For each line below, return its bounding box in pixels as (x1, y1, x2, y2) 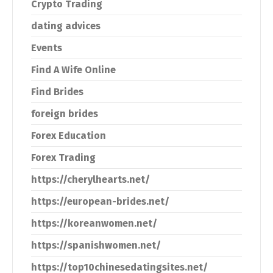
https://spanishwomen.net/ (31, 239, 161, 251)
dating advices (31, 20, 101, 32)
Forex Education (31, 130, 106, 141)
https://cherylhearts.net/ (31, 174, 150, 185)
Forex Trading (31, 152, 96, 163)
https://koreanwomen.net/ (31, 218, 157, 229)
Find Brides (31, 86, 83, 97)
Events (31, 42, 62, 54)
